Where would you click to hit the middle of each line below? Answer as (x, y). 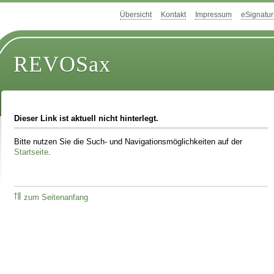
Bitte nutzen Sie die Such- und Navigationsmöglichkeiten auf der (128, 142)
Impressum (213, 15)
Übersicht (136, 15)
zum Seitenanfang (56, 198)
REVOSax (62, 65)
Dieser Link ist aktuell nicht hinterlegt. (87, 119)
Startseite (31, 152)
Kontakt (173, 15)
